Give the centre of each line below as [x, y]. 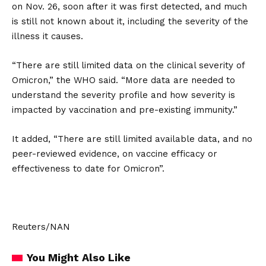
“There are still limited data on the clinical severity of [128, 65]
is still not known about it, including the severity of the [130, 21]
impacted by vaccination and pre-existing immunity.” [125, 110]
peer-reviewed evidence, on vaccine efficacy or [115, 154]
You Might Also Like [79, 257]
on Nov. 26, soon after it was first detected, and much [129, 7]
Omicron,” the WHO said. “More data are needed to [123, 80]
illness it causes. [47, 36]
